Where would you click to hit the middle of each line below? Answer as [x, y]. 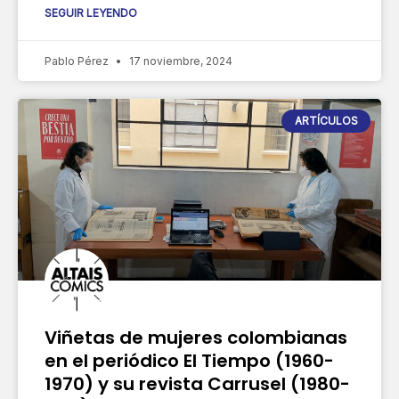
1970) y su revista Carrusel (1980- [197, 383]
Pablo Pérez [78, 61]
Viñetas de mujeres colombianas [196, 337]
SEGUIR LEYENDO [91, 12]
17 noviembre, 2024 [179, 61]
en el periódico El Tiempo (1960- [189, 360]
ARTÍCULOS [326, 120]
